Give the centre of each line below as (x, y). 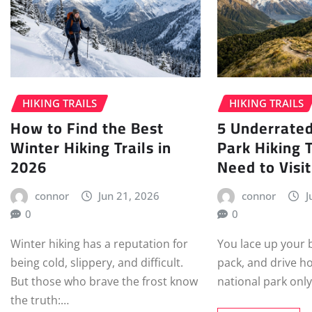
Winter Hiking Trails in (91, 148)
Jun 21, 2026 (129, 196)
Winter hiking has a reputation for (99, 243)
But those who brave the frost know (104, 281)
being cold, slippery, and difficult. (97, 262)
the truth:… (40, 300)
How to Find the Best (87, 128)
